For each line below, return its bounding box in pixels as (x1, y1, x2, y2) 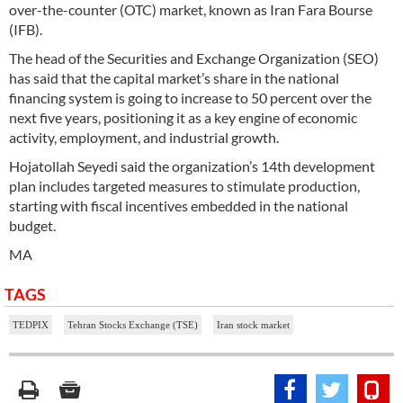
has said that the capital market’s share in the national (9, 69, 339, 87)
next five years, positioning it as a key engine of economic (9, 109, 357, 127)
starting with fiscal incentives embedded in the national (9, 197, 348, 215)
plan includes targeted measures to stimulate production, (9, 177, 360, 195)
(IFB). (9, 21, 42, 39)
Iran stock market (217, 319, 290, 331)
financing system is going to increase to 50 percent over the (9, 89, 372, 107)
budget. (9, 217, 56, 235)
